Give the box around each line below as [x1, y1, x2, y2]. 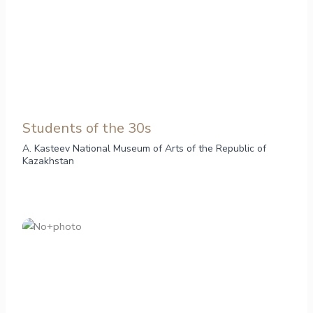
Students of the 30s [22, 119, 152, 138]
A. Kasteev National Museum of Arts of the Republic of [22, 142, 267, 156]
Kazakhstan [22, 154, 75, 168]
